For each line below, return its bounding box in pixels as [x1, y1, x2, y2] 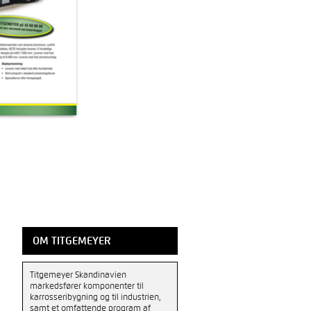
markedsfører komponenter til [30, 281, 144, 291]
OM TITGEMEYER [33, 235, 112, 246]
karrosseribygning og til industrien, [30, 292, 162, 302]
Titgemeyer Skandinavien [30, 270, 127, 280]
